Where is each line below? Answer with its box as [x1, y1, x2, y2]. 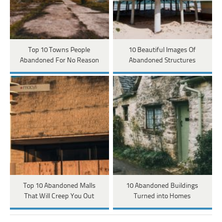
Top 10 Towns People [28, 47, 91, 55]
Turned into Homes [134, 193, 191, 201]
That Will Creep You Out [24, 193, 95, 201]
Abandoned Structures [129, 57, 196, 65]
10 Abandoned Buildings [126, 182, 199, 190]
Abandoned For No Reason [19, 57, 99, 65]
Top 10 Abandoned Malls [23, 182, 96, 190]
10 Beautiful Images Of [129, 47, 196, 55]
